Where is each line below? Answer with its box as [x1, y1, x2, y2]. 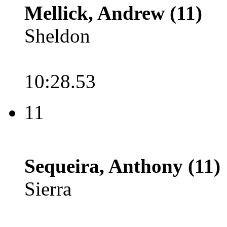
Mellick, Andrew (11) [24, 2, 202, 24]
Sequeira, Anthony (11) [24, 155, 220, 177]
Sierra [24, 178, 71, 200]
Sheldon [24, 25, 90, 47]
